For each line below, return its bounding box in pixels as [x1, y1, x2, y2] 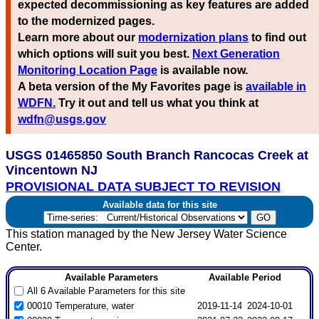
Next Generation [192, 48, 280, 61]
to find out [249, 31, 306, 44]
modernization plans [138, 31, 249, 44]
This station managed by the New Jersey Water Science [6, 228, 287, 241]
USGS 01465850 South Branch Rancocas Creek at [6, 148, 308, 163]
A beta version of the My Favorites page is [18, 80, 246, 93]
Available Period [208, 272, 281, 283]
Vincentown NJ [6, 163, 98, 178]
